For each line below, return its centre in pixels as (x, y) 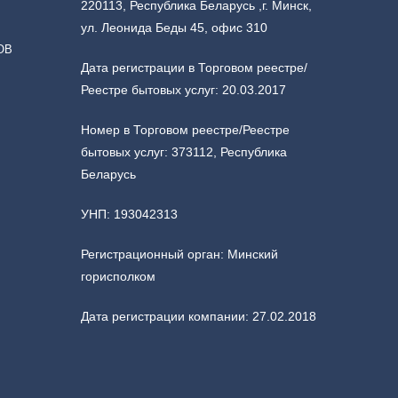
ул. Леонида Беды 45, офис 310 (174, 27)
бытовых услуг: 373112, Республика (184, 151)
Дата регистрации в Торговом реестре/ (194, 67)
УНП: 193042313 (129, 214)
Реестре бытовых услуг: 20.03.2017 (183, 89)
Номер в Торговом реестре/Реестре (185, 129)
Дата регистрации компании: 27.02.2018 (199, 316)
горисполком (118, 276)
